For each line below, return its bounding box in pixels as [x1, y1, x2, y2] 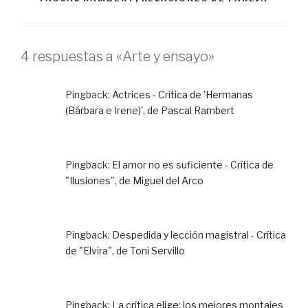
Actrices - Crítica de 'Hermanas [112, 88, 253, 100]
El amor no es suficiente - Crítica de [112, 158, 274, 170]
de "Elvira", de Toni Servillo [65, 244, 185, 256]
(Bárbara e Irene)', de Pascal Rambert [65, 104, 234, 116]
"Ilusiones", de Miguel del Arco [65, 174, 203, 186]
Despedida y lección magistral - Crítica [112, 228, 286, 241]
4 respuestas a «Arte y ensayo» [21, 47, 214, 65]
